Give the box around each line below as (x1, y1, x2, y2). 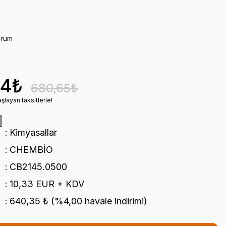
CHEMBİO (9, 144, 53, 155)
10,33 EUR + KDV (9, 179, 84, 189)
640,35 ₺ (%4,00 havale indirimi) (9, 196, 147, 206)
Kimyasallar (9, 127, 57, 138)
